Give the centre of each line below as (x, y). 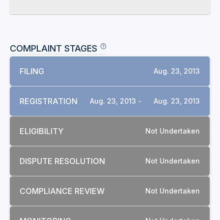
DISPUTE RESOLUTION (62, 161)
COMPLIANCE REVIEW (62, 191)
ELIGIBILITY (41, 131)
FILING (32, 71)
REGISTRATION (49, 101)
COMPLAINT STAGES (54, 48)
